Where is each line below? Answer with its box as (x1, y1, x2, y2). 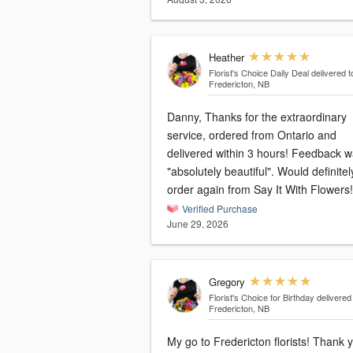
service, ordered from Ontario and (167, 127, 336, 143)
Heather (208, 50, 244, 65)
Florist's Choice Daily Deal (208, 66, 309, 80)
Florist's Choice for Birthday (208, 291, 314, 304)
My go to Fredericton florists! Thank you (167, 333, 313, 350)
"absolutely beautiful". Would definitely (167, 163, 277, 180)
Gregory (208, 274, 245, 290)
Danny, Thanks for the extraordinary (167, 109, 347, 125)
